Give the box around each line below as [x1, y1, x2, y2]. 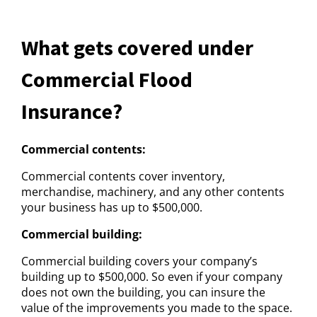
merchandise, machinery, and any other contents [21, 184, 284, 200]
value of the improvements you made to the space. [21, 300, 295, 316]
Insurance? [21, 98, 122, 125]
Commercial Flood [21, 66, 192, 93]
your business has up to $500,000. [21, 200, 202, 215]
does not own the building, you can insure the [21, 284, 265, 300]
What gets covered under [21, 34, 253, 61]
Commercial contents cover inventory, [21, 168, 225, 184]
